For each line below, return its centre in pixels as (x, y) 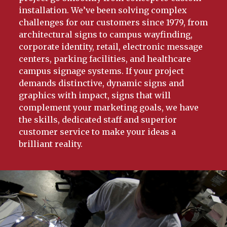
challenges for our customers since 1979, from (113, 23)
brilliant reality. (51, 144)
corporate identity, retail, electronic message (111, 47)
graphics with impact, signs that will (95, 96)
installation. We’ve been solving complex (103, 10)
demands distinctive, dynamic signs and (102, 83)
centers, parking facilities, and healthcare (105, 59)
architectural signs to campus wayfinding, (106, 35)
